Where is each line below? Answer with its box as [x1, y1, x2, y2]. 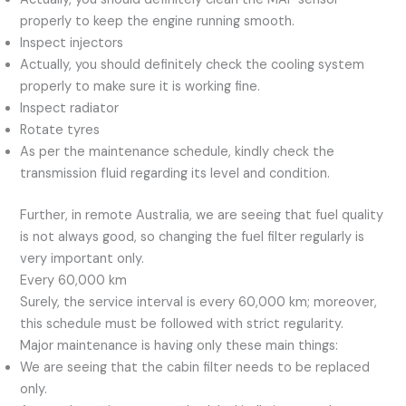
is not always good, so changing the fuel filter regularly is [20, 227, 365, 246]
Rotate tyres [20, 121, 101, 139]
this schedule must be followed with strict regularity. [20, 314, 344, 333]
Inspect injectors [20, 34, 124, 52]
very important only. [20, 249, 145, 267]
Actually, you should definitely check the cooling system [20, 55, 365, 73]
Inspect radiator [20, 99, 120, 117]
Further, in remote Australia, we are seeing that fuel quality [20, 206, 384, 224]
